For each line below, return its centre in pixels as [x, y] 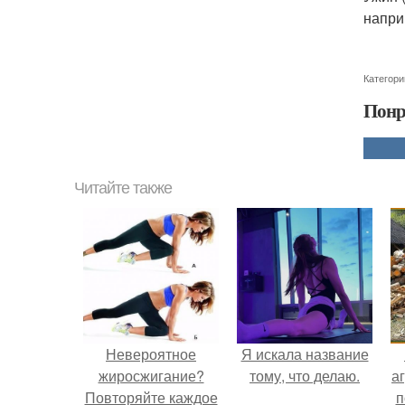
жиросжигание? [151, 376]
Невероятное [151, 354]
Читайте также [123, 188]
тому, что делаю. [305, 376]
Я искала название [305, 354]
